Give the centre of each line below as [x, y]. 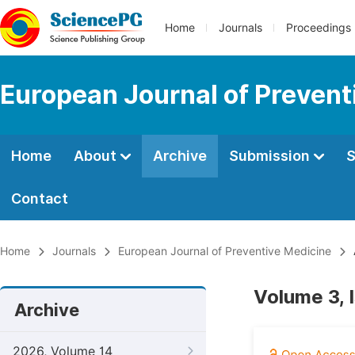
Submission [271, 156]
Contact [40, 198]
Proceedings [319, 28]
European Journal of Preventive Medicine [225, 251]
